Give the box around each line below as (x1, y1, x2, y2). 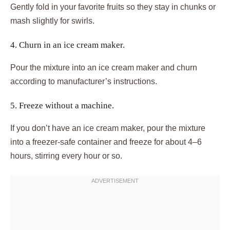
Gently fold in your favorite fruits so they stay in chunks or (10, 2, 216, 11)
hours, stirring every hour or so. (10, 151, 122, 160)
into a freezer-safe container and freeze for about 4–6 (10, 137, 202, 146)
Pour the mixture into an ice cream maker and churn (10, 63, 197, 72)
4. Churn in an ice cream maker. (10, 40, 125, 50)
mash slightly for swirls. (10, 16, 94, 25)
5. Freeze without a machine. (10, 100, 114, 110)
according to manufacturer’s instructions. (10, 76, 157, 86)
